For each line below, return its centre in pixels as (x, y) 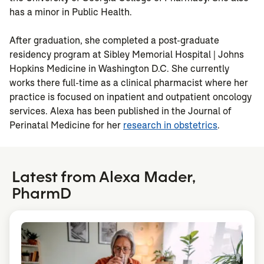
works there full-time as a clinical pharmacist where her (129, 83)
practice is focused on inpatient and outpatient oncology (131, 97)
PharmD (42, 193)
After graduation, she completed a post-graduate (114, 41)
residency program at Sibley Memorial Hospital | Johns (127, 55)
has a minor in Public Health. (72, 12)
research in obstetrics (170, 126)
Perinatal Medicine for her (66, 126)
